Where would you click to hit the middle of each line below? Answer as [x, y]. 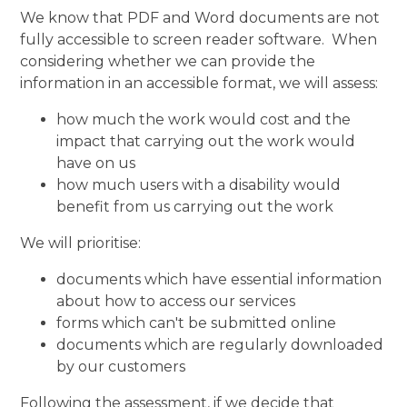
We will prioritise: [81, 243]
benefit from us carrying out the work [195, 206]
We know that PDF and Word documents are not [200, 17]
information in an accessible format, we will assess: [203, 83]
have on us [96, 163]
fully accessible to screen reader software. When [199, 39]
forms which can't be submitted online [197, 323]
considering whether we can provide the [168, 61]
